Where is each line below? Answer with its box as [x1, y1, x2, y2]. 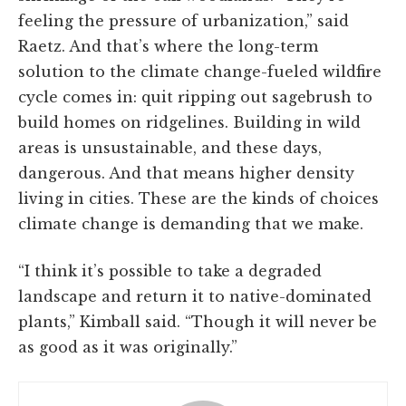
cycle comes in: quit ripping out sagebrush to [18, 88, 372, 107]
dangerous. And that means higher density [18, 164, 354, 183]
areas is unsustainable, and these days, [18, 139, 322, 158]
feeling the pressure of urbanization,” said [18, 12, 349, 31]
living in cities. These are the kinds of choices [18, 189, 379, 208]
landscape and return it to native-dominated [18, 287, 372, 306]
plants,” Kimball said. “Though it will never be [18, 313, 377, 332]
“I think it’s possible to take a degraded [18, 262, 322, 281]
